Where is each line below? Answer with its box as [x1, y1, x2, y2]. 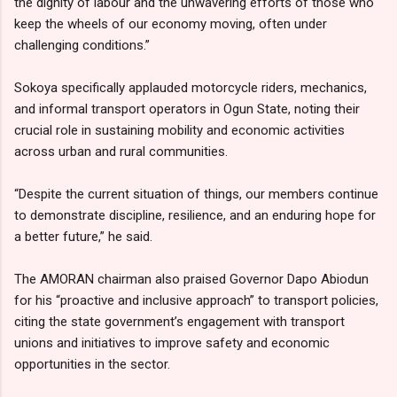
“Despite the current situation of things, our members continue [14, 185, 378, 202]
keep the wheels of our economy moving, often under [14, 15, 327, 32]
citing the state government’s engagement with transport [14, 313, 345, 330]
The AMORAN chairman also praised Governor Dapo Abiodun [14, 270, 369, 287]
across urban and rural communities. [14, 143, 235, 160]
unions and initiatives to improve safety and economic [14, 334, 330, 351]
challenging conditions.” [14, 36, 157, 53]
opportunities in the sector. [14, 355, 177, 372]
